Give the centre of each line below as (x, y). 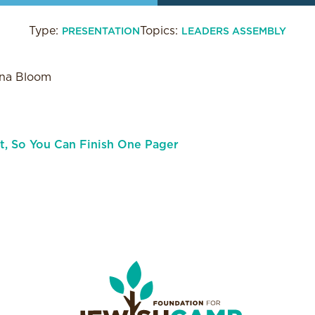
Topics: (161, 31)
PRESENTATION (101, 31)
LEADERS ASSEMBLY (234, 31)
